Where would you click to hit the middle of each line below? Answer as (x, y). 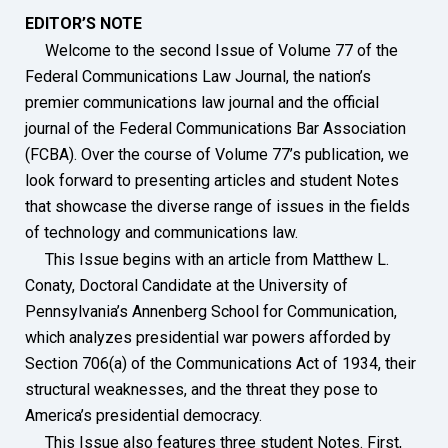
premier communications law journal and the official (202, 102)
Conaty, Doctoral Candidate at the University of (186, 285)
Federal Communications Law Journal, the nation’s (198, 76)
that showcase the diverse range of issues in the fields (217, 206)
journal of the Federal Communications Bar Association (215, 128)
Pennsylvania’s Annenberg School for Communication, (211, 311)
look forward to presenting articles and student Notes (212, 180)
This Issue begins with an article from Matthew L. (207, 259)
